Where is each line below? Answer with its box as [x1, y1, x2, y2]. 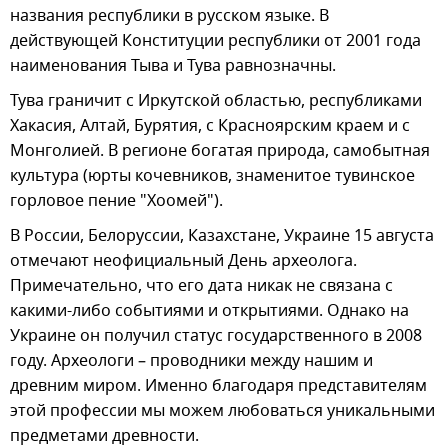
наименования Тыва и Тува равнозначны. [10, 53, 336, 78]
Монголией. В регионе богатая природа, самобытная [10, 138, 430, 163]
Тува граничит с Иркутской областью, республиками [10, 88, 422, 113]
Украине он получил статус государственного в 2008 [10, 323, 422, 348]
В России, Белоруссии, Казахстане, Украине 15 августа [10, 223, 434, 248]
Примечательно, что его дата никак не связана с [10, 273, 393, 298]
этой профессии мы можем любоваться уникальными [10, 398, 435, 423]
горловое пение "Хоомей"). [10, 188, 223, 213]
